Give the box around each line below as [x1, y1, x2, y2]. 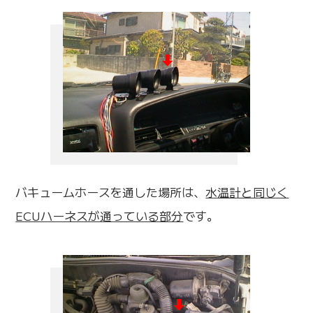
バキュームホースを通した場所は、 [15, 182, 206, 201]
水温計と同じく [205, 182, 289, 201]
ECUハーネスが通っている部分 [15, 206, 184, 224]
